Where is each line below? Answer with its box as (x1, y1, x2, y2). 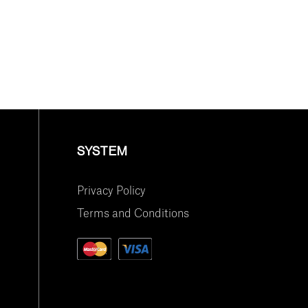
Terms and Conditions (77, 208, 189, 219)
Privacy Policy (77, 185, 146, 197)
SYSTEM (77, 145, 128, 158)
